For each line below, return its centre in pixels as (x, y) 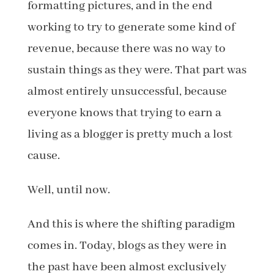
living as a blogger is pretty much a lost (130, 134)
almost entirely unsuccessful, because (127, 91)
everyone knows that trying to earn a (124, 113)
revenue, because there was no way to (126, 49)
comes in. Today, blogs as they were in (127, 246)
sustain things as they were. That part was (137, 70)
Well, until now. (68, 190)
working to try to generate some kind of (131, 27)
